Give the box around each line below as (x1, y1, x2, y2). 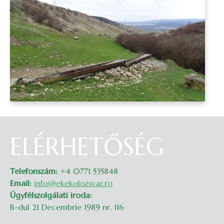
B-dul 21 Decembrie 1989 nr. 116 (10, 202, 124, 212)
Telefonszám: (10, 166, 57, 176)
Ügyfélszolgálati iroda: (10, 190, 92, 200)
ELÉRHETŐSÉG (10, 131, 164, 161)
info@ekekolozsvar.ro (34, 178, 112, 188)
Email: (10, 178, 31, 188)
